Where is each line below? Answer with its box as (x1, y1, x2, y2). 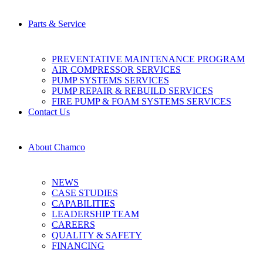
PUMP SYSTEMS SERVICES (52, 75, 169, 85)
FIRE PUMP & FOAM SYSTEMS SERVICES (52, 96, 231, 106)
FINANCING (52, 241, 104, 251)
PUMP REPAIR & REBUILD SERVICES (52, 86, 213, 96)
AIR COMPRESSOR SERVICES (52, 65, 181, 75)
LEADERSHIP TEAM (52, 209, 139, 219)
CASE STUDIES (52, 188, 118, 198)
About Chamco (28, 142, 85, 152)
